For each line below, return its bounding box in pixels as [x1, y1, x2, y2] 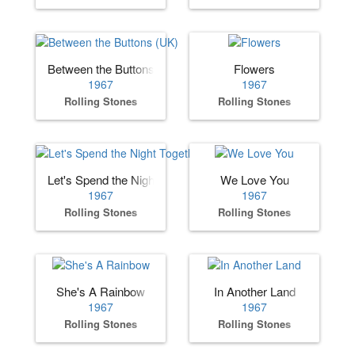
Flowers [234, 60, 275, 78]
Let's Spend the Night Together [48, 171, 206, 189]
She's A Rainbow [56, 282, 145, 300]
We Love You [219, 171, 289, 189]
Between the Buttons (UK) [48, 60, 182, 78]
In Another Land [213, 282, 296, 300]
